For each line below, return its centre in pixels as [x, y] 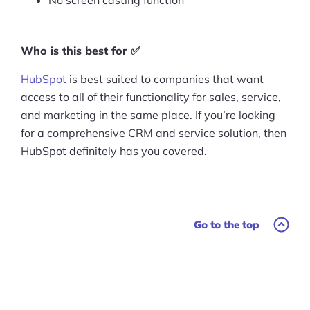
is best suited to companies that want [165, 79]
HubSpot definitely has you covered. [114, 151]
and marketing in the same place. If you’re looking [148, 115]
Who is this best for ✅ [81, 51]
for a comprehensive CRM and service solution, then [154, 133]
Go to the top [227, 225]
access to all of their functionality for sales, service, [151, 97]
